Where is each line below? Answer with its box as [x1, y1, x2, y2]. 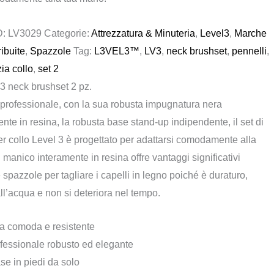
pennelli [232, 46, 267, 57]
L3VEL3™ [94, 46, 140, 57]
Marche [234, 28, 267, 39]
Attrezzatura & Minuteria [91, 28, 196, 39]
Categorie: [44, 28, 92, 39]
